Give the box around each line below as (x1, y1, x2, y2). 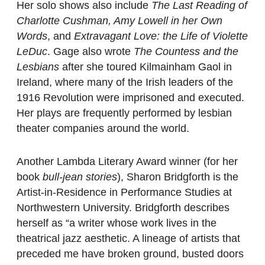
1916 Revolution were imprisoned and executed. (17, 92, 244, 104)
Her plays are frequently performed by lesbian (17, 107, 232, 119)
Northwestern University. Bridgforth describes (17, 202, 230, 214)
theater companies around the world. (17, 122, 189, 135)
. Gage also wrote (47, 46, 134, 58)
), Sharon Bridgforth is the (117, 171, 238, 183)
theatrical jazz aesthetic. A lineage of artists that (17, 232, 240, 245)
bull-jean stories (43, 171, 117, 183)
